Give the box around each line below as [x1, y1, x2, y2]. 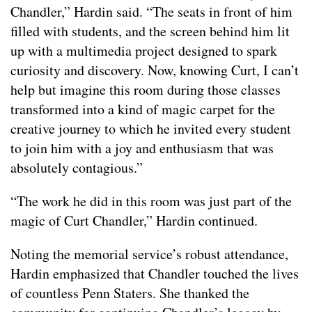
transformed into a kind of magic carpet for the [10, 99, 275, 118]
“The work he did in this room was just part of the [10, 191, 292, 210]
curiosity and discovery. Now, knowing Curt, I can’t [10, 60, 299, 79]
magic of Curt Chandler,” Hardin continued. [10, 210, 258, 230]
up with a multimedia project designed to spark [10, 40, 277, 60]
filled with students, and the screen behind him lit [10, 21, 290, 40]
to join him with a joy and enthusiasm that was [10, 138, 274, 157]
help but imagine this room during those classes [10, 79, 281, 99]
